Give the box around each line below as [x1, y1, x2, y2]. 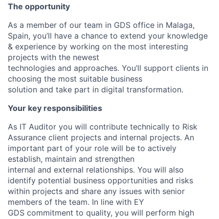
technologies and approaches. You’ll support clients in [8, 63, 208, 73]
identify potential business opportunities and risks [8, 175, 193, 185]
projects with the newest [8, 52, 99, 62]
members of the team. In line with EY [8, 197, 144, 207]
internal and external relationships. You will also [8, 165, 184, 175]
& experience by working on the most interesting [8, 42, 188, 51]
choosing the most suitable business [8, 74, 142, 84]
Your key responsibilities [8, 103, 102, 113]
